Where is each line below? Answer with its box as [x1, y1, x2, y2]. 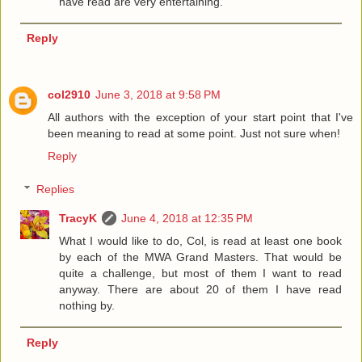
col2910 [48, 87, 90, 101]
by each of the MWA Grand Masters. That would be [59, 250, 342, 264]
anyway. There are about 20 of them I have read [59, 283, 342, 297]
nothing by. [59, 299, 116, 313]
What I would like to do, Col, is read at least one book [59, 234, 342, 248]
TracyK [59, 212, 98, 225]
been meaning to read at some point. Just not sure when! [48, 126, 340, 140]
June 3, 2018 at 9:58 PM [95, 87, 221, 101]
